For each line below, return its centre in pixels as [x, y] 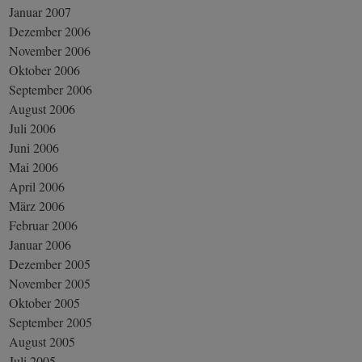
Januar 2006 [40, 244]
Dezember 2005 [50, 263]
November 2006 [50, 50]
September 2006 [51, 89]
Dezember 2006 [50, 31]
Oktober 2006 [45, 69]
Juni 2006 [34, 147]
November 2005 [50, 283]
